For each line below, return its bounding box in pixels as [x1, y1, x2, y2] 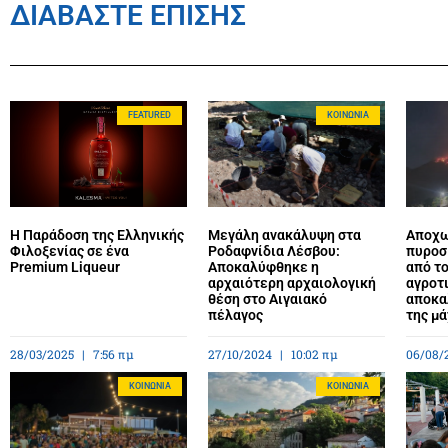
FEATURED [128, 109, 172, 120]
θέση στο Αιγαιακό [207, 290, 327, 307]
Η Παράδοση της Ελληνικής [10, 226, 184, 243]
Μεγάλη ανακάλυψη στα [207, 226, 361, 243]
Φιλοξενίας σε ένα [10, 242, 129, 259]
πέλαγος [207, 306, 263, 323]
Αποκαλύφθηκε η [207, 258, 319, 275]
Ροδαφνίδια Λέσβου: [207, 242, 340, 259]
